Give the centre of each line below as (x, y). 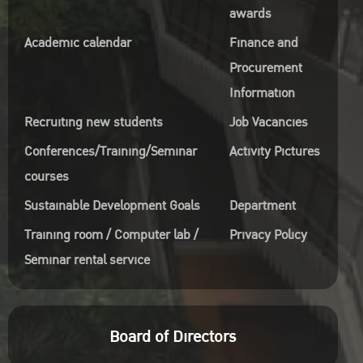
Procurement (265, 68)
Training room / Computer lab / (111, 235)
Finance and (263, 43)
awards (250, 14)
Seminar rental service (87, 260)
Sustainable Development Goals (112, 206)
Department (262, 206)
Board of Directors (173, 337)
